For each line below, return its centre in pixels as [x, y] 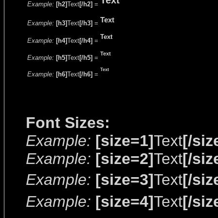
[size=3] [125, 180]
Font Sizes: [68, 123]
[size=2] [125, 159]
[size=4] [125, 201]
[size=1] [125, 141]
